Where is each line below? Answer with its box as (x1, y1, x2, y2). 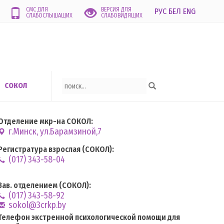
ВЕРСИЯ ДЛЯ (101, 5, 131, 13)
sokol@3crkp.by (6, 199, 66, 210)
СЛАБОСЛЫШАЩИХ (26, 11, 72, 19)
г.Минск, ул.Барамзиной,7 (6, 126, 101, 137)
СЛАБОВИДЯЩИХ (101, 11, 142, 19)
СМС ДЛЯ (26, 5, 48, 13)
